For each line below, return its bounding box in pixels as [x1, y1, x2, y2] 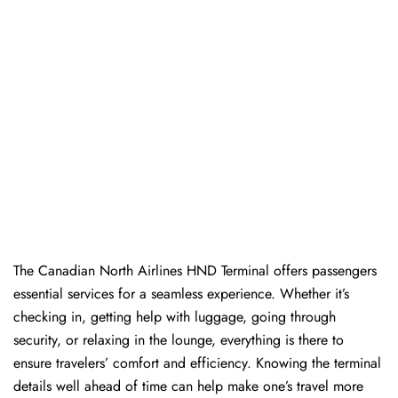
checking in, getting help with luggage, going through [13, 306, 336, 328]
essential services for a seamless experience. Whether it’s [13, 283, 349, 305]
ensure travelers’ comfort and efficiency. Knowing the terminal [13, 353, 381, 374]
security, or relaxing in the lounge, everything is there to [13, 330, 344, 351]
